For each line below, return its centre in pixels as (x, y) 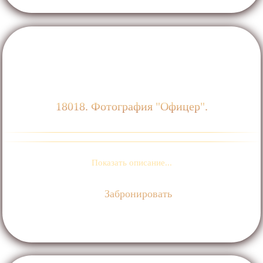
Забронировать (137, 193)
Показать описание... (131, 162)
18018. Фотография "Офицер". (131, 106)
